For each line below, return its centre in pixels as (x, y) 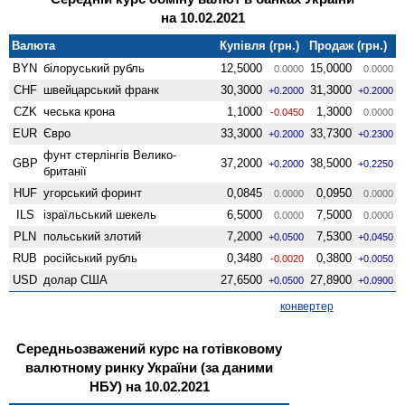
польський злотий (93, 236)
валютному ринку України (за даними (149, 367)
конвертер (306, 306)
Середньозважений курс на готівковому (149, 348)
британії (66, 171)
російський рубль (91, 258)
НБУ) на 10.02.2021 (149, 386)
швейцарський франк (102, 89)
